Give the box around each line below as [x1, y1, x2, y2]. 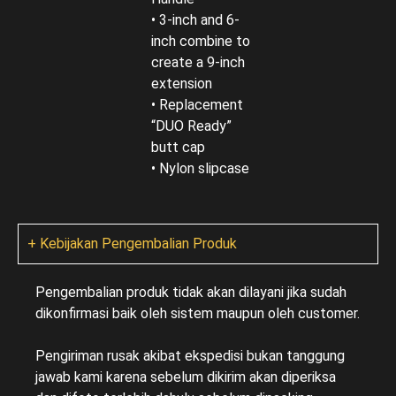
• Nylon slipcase [150, 160, 249, 177]
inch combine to [150, 33, 250, 49]
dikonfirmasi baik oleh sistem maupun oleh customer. [35, 305, 360, 322]
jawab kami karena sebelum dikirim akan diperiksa [35, 369, 336, 385]
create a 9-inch [150, 54, 245, 71]
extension [150, 75, 212, 92]
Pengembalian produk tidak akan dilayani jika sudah [35, 284, 346, 301]
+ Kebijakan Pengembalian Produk [27, 235, 237, 252]
